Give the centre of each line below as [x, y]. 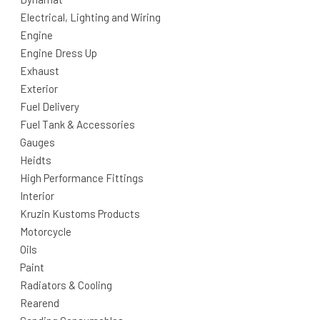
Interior [37, 195]
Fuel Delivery [50, 106]
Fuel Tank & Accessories [77, 124]
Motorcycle [46, 231]
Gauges [37, 142]
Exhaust [40, 70]
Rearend [40, 302]
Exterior [39, 88]
